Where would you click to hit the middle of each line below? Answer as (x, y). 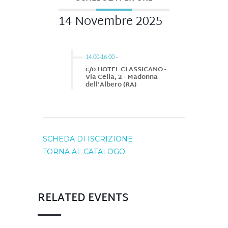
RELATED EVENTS (83, 199)
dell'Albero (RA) (111, 85)
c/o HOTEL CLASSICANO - (126, 70)
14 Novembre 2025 (110, 22)
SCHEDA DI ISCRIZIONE (88, 139)
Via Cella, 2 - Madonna (122, 78)
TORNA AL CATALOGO (84, 152)
